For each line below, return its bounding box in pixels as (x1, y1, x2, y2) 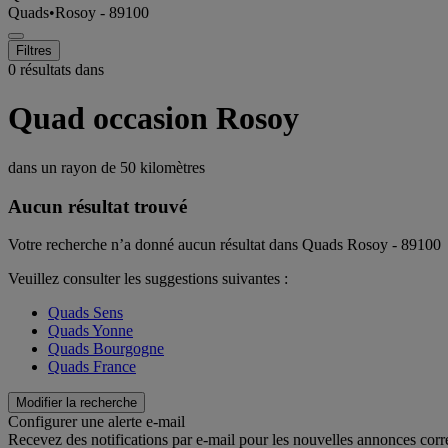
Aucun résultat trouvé (8, 195, 187, 217)
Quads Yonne (48, 322, 133, 340)
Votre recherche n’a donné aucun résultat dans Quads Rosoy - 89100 (8, 236, 441, 254)
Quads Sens (48, 304, 123, 322)
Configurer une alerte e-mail (8, 413, 185, 431)
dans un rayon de (8, 158, 120, 176)
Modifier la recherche (16, 395, 137, 411)
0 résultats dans (8, 61, 104, 78)
